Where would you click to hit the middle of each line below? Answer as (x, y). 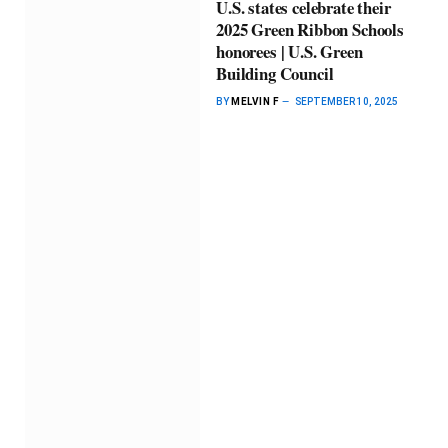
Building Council (275, 73)
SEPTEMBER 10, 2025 (347, 101)
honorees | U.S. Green (289, 51)
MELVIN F (255, 101)
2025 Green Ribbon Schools (310, 29)
